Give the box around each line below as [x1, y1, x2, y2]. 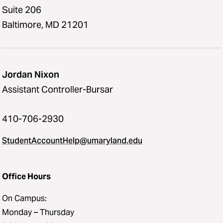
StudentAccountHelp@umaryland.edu [2, 135, 142, 146]
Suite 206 [2, 4, 41, 15]
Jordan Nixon [2, 69, 59, 80]
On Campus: [2, 193, 47, 204]
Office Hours [2, 171, 51, 182]
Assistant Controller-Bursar [2, 84, 113, 95]
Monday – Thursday [2, 207, 74, 218]
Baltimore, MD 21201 [2, 19, 89, 30]
